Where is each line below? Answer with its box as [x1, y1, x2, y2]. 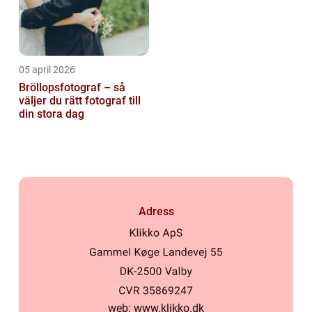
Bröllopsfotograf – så [19, 81, 125, 95]
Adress [138, 204, 174, 218]
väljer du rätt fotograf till [19, 94, 141, 108]
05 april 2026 [19, 64, 75, 76]
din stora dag [19, 107, 84, 121]
